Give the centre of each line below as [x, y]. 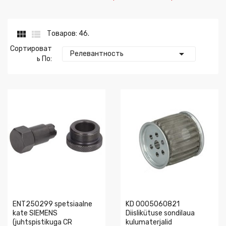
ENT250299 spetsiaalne [52, 204]
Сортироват [31, 49]
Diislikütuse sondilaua [160, 213]
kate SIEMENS [35, 213]
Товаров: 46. [68, 34]
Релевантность [97, 54]
